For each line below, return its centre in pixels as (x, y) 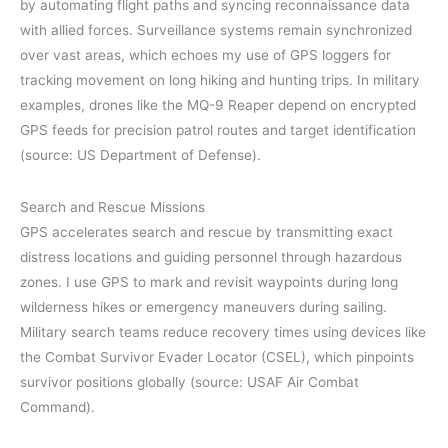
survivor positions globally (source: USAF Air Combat (189, 382)
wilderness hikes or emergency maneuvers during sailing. (203, 307)
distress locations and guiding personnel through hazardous (211, 257)
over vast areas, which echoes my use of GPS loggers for (205, 55)
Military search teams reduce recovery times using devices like (223, 332)
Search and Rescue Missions (112, 207)
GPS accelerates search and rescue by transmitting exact (206, 232)
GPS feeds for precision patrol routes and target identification (218, 130)
